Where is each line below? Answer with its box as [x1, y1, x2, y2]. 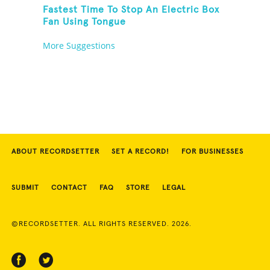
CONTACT [51, 184, 87, 192]
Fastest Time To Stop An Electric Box [43, 5, 220, 15]
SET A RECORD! [111, 148, 169, 156]
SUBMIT [11, 184, 39, 192]
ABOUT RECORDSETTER [11, 148, 99, 156]
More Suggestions [43, 40, 116, 52]
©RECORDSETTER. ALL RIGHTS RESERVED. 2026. [11, 221, 192, 228]
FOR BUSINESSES [181, 148, 243, 156]
